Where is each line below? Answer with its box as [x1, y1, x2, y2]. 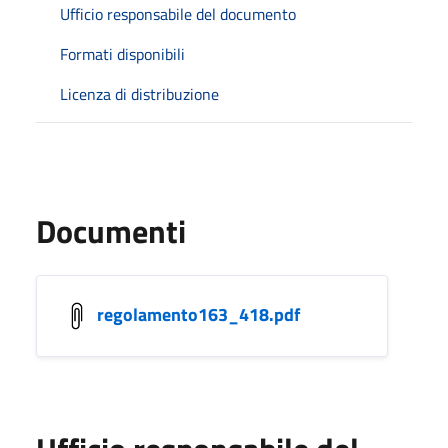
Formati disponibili [60, 41, 185, 66]
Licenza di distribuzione [60, 81, 219, 106]
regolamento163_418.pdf [97, 300, 300, 328]
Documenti [36, 206, 186, 255]
